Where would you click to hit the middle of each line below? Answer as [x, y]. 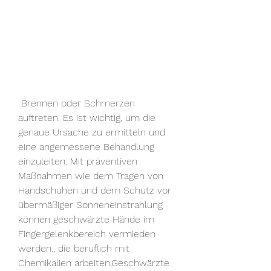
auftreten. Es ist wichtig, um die [87, 118]
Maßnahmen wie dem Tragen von [91, 176]
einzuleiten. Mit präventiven [78, 162]
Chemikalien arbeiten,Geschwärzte [94, 263]
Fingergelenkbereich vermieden [87, 234]
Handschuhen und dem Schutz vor [95, 191]
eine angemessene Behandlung [86, 147]
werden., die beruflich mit [74, 249]
